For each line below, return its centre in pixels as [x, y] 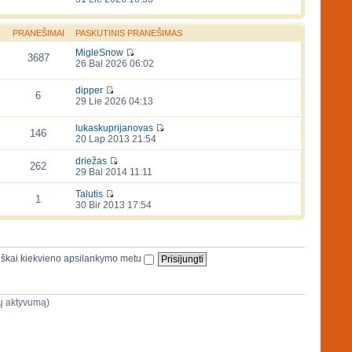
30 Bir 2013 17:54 [113, 205]
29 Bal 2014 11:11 [114, 172]
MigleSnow [99, 53]
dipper [89, 91]
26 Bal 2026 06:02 [114, 64]
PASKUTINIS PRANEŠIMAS [128, 33]
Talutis [89, 194]
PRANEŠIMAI [38, 33]
